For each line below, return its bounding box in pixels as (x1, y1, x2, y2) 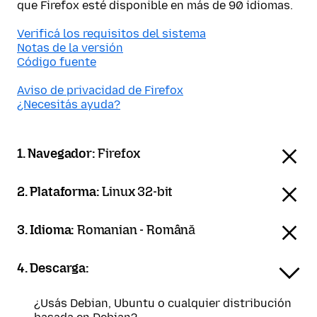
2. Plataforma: (17, 184, 103, 200)
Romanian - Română (77, 222, 195, 238)
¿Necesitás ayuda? (17, 98, 120, 111)
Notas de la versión (17, 41, 123, 54)
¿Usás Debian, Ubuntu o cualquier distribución (34, 296, 292, 310)
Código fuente (17, 55, 96, 69)
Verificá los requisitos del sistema (17, 27, 206, 40)
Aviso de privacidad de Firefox (17, 83, 183, 97)
